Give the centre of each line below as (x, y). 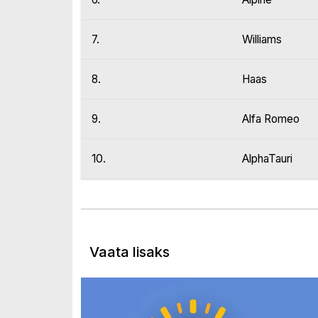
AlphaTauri (267, 159)
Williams (262, 40)
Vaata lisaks (130, 252)
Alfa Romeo (271, 119)
